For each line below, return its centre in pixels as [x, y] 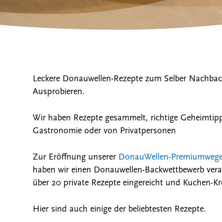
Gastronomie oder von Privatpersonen [104, 131]
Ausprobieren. [58, 92]
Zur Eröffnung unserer [75, 158]
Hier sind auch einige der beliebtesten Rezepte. [119, 210]
